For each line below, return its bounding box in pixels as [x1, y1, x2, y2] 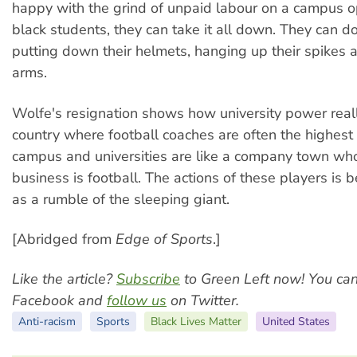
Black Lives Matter [151, 314, 241, 330]
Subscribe [116, 269, 180, 289]
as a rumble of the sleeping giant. [12, 189, 229, 209]
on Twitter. [167, 291, 239, 311]
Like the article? [12, 269, 116, 289]
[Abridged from [12, 229, 116, 249]
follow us [107, 291, 167, 311]
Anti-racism [18, 314, 76, 330]
